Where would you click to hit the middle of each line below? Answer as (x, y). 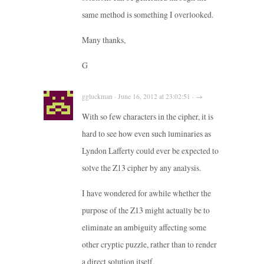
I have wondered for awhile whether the (146, 193)
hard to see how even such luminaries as (146, 133)
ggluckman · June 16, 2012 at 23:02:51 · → (142, 96)
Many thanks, (104, 40)
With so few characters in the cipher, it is (148, 116)
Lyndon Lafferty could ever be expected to (150, 150)
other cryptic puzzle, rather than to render (149, 244)
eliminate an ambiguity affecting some (144, 227)
